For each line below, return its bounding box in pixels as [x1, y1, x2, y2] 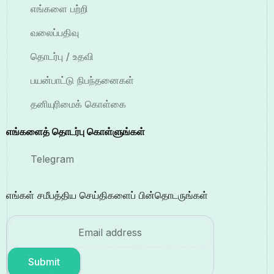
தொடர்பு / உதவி [31, 50, 94, 63]
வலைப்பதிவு [31, 26, 79, 39]
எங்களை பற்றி [31, 2, 88, 15]
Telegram [31, 153, 74, 166]
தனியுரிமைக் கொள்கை [31, 98, 126, 111]
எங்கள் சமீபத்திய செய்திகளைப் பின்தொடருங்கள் [6, 189, 208, 202]
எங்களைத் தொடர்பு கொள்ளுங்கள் [6, 125, 145, 138]
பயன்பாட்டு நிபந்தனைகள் [31, 74, 134, 87]
